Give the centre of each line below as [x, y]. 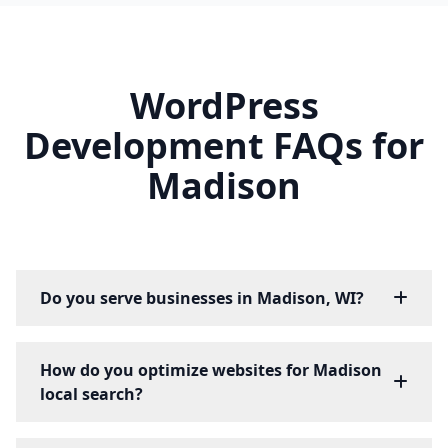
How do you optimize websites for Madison [211, 370]
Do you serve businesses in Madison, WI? [202, 298]
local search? [91, 394]
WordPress [224, 106]
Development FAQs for [224, 146]
